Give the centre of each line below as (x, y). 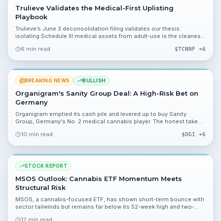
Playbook (31, 17)
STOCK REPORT (46, 166)
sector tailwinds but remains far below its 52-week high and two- (105, 206)
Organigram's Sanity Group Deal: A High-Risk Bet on (107, 93)
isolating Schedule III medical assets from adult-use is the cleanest (109, 36)
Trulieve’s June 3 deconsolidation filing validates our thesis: (98, 28)
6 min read (36, 49)
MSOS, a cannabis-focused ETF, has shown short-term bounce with (110, 199)
